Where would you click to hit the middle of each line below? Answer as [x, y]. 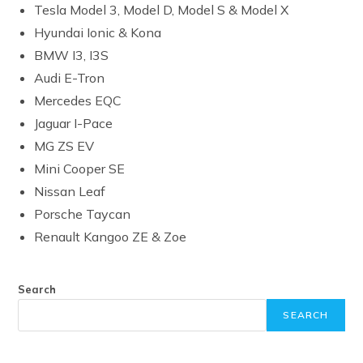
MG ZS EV [64, 145]
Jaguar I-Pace [74, 123]
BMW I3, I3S [72, 55]
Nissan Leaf [70, 191]
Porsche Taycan [83, 214]
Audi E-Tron [70, 77]
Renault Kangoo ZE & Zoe [111, 236]
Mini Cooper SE [80, 168]
